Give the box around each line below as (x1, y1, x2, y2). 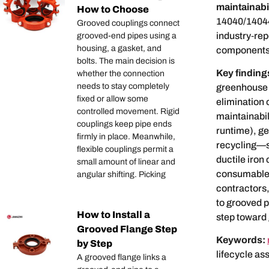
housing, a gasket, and (77, 44, 162, 53)
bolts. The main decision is (77, 56, 175, 66)
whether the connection (77, 69, 165, 79)
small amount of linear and (77, 157, 175, 167)
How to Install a (77, 210, 150, 220)
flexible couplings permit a (77, 145, 174, 154)
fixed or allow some (77, 94, 148, 104)
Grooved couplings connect (77, 19, 180, 28)
